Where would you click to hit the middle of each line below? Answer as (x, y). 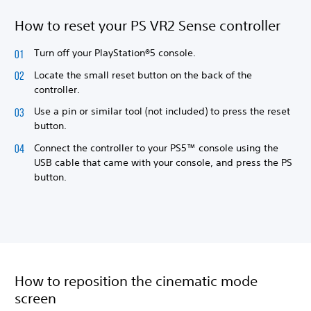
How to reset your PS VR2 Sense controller (148, 25)
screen (35, 298)
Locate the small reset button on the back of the (143, 75)
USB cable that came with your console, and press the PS (163, 162)
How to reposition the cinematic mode (136, 280)
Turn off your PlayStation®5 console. (118, 53)
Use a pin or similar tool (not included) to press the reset (162, 111)
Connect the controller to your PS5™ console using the (156, 148)
